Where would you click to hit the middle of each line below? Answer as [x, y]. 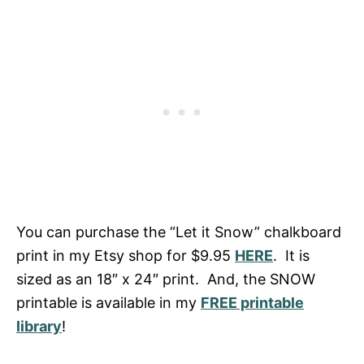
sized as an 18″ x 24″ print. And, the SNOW [166, 279]
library [39, 326]
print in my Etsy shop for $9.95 [126, 255]
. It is [291, 255]
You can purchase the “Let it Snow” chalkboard [179, 232]
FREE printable [252, 302]
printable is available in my [108, 302]
